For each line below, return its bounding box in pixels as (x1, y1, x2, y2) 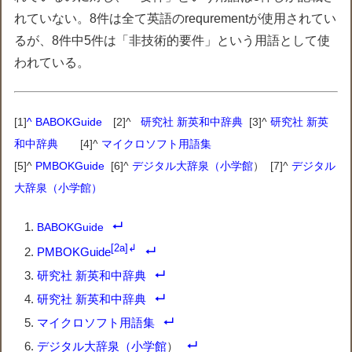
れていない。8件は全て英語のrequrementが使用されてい (14, 11, 337, 25)
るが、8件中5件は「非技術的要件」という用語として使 (14, 33, 331, 47)
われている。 (14, 55, 90, 69)
